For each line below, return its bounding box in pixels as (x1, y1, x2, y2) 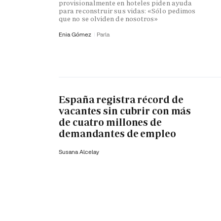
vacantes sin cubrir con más (59, 105, 191, 118)
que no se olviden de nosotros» (59, 14, 158, 23)
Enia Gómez (59, 30, 93, 38)
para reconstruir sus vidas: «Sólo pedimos (59, 6, 196, 15)
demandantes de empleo (59, 127, 176, 141)
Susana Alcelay (59, 147, 99, 155)
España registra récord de (59, 93, 184, 107)
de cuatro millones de (59, 116, 162, 129)
